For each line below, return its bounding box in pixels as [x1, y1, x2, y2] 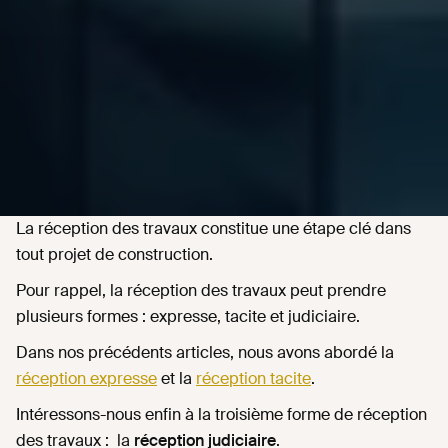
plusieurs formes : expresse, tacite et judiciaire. [16, 306, 360, 328]
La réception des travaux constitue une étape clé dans [16, 218, 411, 240]
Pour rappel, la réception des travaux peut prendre [16, 280, 386, 302]
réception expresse [16, 368, 157, 390]
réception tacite [196, 368, 311, 390]
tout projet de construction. [16, 244, 213, 266]
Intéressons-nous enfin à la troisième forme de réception [16, 404, 427, 426]
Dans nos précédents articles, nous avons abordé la [16, 342, 394, 364]
